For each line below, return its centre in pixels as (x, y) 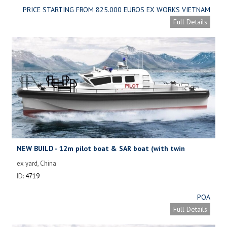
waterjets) (34, 158)
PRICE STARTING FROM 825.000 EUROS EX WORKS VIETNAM (117, 9)
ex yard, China (36, 163)
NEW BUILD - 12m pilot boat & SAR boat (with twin (101, 148)
